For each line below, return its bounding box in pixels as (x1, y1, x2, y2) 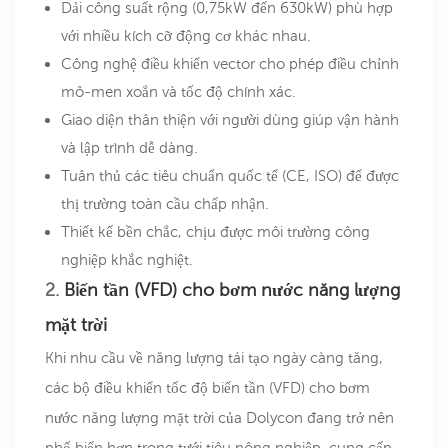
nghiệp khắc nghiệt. (61, 251, 193, 269)
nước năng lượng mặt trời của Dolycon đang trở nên (45, 409, 394, 427)
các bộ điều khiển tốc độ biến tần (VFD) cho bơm (45, 379, 370, 397)
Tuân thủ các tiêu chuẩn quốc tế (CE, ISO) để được (61, 167, 399, 185)
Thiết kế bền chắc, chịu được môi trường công (61, 223, 370, 241)
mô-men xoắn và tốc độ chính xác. (61, 83, 296, 101)
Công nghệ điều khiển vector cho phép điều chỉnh (61, 55, 399, 73)
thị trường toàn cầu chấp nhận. (61, 195, 269, 213)
